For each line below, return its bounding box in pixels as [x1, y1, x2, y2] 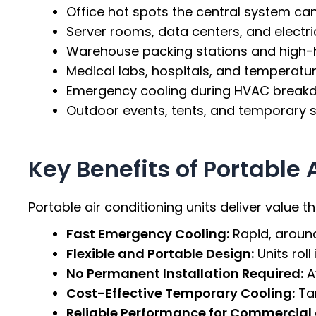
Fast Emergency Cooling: [66, 224, 229, 243]
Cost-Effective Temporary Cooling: [66, 284, 295, 302]
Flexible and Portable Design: [66, 244, 254, 262]
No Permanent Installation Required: [66, 264, 303, 282]
